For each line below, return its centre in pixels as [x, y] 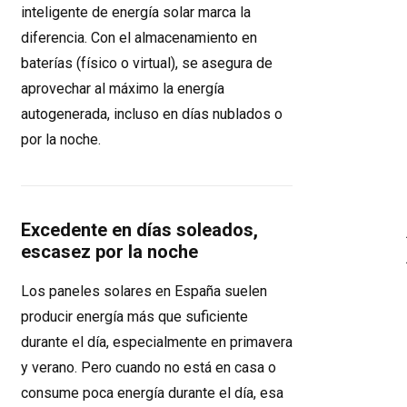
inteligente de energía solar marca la [136, 12]
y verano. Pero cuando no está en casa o [149, 367]
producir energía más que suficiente [134, 317]
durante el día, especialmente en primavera [157, 342]
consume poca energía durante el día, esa [152, 393]
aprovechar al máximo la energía [123, 89]
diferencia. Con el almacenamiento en [139, 38]
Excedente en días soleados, [139, 230]
